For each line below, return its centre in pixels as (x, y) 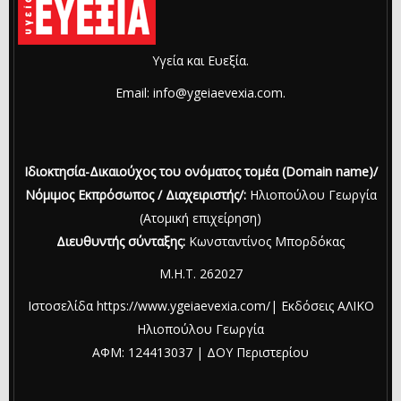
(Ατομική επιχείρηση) (200, 218)
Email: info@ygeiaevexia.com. (200, 92)
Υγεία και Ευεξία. (200, 60)
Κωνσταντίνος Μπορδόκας (267, 241)
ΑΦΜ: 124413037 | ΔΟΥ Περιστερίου (200, 352)
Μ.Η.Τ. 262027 (200, 273)
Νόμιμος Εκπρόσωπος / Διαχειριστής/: (135, 194)
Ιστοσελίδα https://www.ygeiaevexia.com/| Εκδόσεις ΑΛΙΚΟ (200, 305)
